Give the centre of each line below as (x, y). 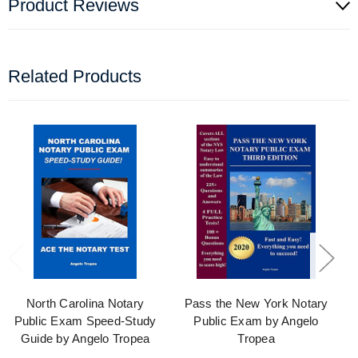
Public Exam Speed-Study (85, 321)
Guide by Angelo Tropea (85, 339)
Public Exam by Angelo (256, 321)
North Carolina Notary (85, 304)
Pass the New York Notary (256, 304)
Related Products (75, 77)
